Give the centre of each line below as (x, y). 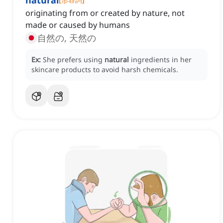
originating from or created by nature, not (105, 13)
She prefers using (74, 60)
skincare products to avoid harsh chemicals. (105, 70)
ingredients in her (161, 60)
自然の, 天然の (67, 38)
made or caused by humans (78, 25)
